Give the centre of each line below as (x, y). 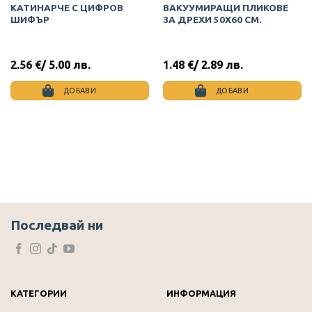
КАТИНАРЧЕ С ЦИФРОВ (67, 8)
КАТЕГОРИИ (39, 293)
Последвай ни (57, 225)
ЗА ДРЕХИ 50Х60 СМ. (212, 20)
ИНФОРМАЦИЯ (201, 293)
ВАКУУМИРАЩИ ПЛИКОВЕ (225, 8)
